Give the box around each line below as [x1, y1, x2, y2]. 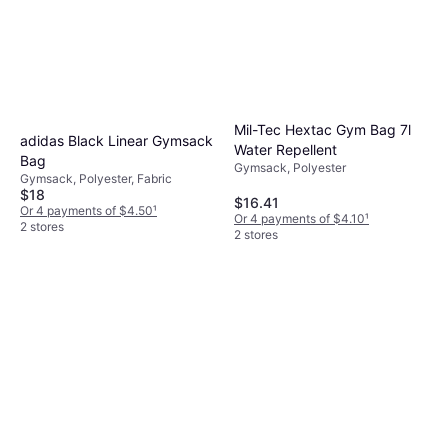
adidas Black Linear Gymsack [20, 132, 213, 150]
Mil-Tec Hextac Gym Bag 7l [234, 120, 411, 138]
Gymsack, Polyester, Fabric [20, 171, 172, 187]
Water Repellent [234, 140, 337, 158]
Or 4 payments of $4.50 [20, 203, 153, 219]
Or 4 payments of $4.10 [234, 211, 365, 227]
